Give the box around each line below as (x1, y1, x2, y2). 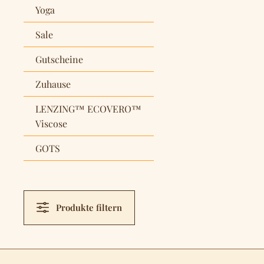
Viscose (35, 117, 67, 130)
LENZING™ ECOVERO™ (35, 102, 141, 115)
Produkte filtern (56, 202, 123, 214)
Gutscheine (35, 52, 83, 65)
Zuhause (35, 77, 71, 90)
